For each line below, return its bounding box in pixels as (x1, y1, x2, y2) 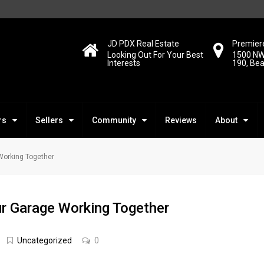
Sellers (35, 115, 63, 125)
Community (92, 115, 136, 125)
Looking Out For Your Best (107, 50, 204, 60)
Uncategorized (17, 235, 72, 245)
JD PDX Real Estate (107, 39, 180, 48)
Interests (107, 58, 141, 68)
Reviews (165, 115, 197, 125)
